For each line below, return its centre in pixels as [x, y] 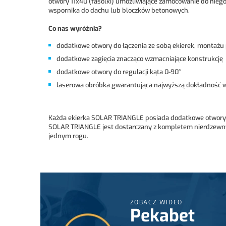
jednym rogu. [68, 136]
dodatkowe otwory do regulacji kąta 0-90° [119, 72]
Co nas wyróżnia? [75, 28]
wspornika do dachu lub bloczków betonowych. [119, 10]
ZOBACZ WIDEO [156, 202]
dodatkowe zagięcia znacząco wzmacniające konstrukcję [140, 59]
